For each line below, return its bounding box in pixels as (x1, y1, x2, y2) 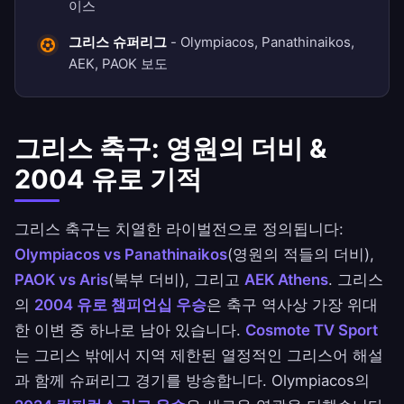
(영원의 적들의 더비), (227, 245, 374, 264)
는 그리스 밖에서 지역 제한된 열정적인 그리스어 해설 (14, 346, 383, 365)
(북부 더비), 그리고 (108, 271, 244, 289)
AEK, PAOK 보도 (69, 55, 168, 73)
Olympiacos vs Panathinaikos (14, 245, 227, 264)
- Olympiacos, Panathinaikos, (167, 33, 354, 51)
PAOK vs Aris (14, 271, 108, 289)
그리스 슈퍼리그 (69, 33, 167, 51)
